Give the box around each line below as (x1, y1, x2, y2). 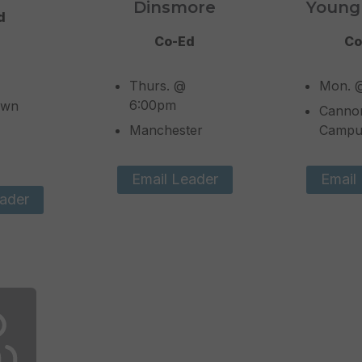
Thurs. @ (129, 78, 187, 95)
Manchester (129, 122, 204, 139)
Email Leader (131, 170, 218, 188)
